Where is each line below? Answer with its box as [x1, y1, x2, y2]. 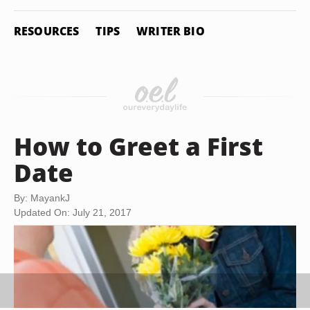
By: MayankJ [14, 192, 70, 203]
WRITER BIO [136, 24, 205, 39]
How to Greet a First [14, 129, 263, 163]
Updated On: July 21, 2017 [14, 207, 131, 218]
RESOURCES [14, 24, 80, 39]
